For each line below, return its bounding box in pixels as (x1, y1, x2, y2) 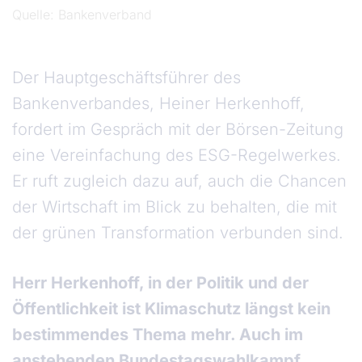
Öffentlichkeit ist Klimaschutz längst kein (12, 299, 330, 319)
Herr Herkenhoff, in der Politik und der (12, 273, 309, 293)
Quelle (12, 6, 50, 23)
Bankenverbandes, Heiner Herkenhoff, (12, 94, 305, 114)
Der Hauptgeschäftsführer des (12, 68, 241, 88)
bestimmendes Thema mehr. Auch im (12, 325, 303, 345)
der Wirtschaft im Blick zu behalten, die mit (12, 197, 337, 217)
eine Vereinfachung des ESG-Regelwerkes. (12, 145, 341, 166)
